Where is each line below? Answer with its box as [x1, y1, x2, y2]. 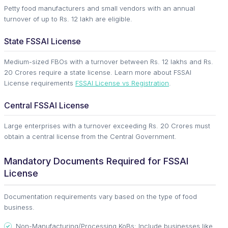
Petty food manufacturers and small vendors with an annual [4, 4, 195, 13]
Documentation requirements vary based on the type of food [4, 192, 197, 201]
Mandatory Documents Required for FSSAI [4, 156, 188, 167]
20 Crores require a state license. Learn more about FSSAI [4, 68, 191, 77]
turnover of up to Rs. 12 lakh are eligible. [4, 15, 132, 23]
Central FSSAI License [4, 100, 89, 111]
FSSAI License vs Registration [75, 79, 169, 88]
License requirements [4, 79, 75, 88]
